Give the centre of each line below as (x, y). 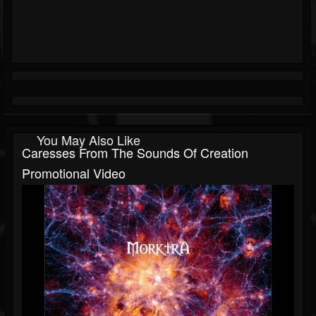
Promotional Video (74, 173)
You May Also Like (89, 140)
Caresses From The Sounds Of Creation (135, 153)
